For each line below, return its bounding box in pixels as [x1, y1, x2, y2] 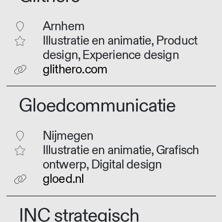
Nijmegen [42, 128, 94, 144]
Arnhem [42, 18, 85, 34]
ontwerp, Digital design [42, 157, 162, 173]
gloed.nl [42, 171, 84, 187]
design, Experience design [42, 47, 179, 63]
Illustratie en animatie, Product [42, 33, 198, 49]
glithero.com [42, 61, 108, 77]
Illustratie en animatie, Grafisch [42, 143, 199, 159]
